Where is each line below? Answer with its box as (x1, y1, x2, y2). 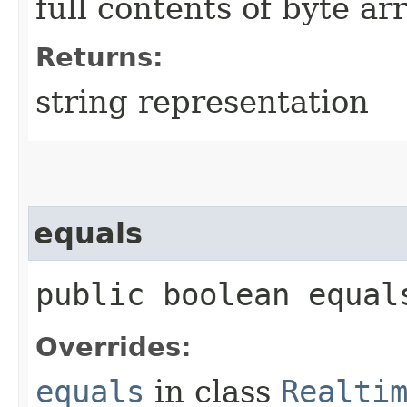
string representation (35, 83, 369, 120)
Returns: (35, 41, 164, 73)
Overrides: (35, 331, 192, 362)
